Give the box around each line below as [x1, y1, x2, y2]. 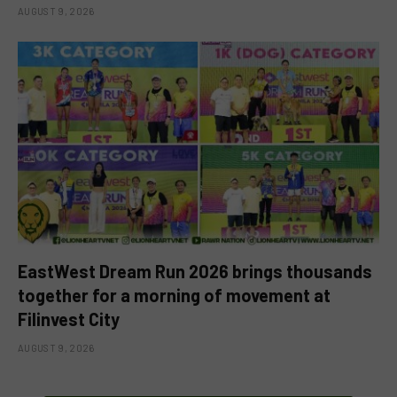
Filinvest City [18, 307, 120, 330]
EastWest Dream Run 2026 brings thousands [18, 260, 372, 282]
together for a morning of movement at [18, 284, 331, 306]
